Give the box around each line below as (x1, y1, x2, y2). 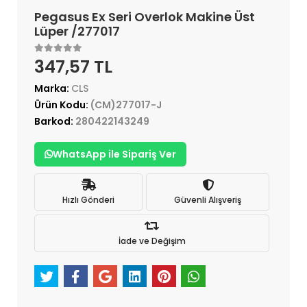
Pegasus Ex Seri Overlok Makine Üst (34, 8, 255, 26)
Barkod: (34, 114, 75, 129)
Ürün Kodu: (34, 98, 90, 112)
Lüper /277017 (34, 23, 120, 40)
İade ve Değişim (118, 234, 186, 247)
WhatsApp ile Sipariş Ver (53, 147, 176, 162)
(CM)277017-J (90, 98, 162, 112)
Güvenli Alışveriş (174, 193, 241, 206)
